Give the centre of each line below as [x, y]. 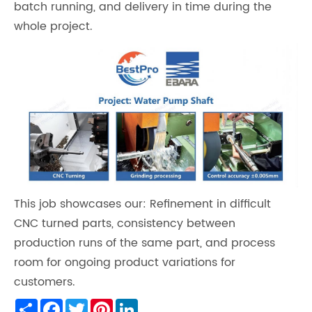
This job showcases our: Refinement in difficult [142, 204]
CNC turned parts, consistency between [125, 224]
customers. [45, 282]
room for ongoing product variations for [125, 263]
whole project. [53, 26]
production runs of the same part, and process [145, 243]
